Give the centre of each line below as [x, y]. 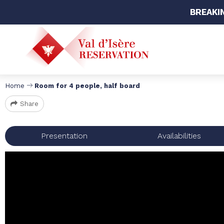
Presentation [64, 136]
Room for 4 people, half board [87, 86]
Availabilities [179, 136]
